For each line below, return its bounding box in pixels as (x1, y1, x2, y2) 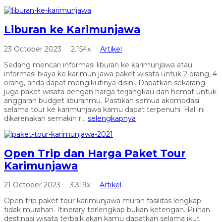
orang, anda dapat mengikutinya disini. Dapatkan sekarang (4, 78, 205, 87)
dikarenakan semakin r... (4, 113, 88, 123)
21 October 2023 (4, 180, 62, 190)
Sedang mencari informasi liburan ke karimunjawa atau (4, 60, 192, 69)
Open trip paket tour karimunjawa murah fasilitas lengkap (4, 196, 201, 206)
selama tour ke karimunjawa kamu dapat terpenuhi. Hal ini (4, 105, 205, 114)
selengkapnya (88, 113, 136, 123)
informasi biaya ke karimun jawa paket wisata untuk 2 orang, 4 (4, 69, 217, 78)
